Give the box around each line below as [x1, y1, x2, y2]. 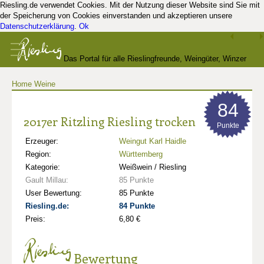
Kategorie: [25, 163, 60, 171]
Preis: [25, 214, 45, 223]
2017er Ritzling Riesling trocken [24, 113, 196, 129]
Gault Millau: [25, 176, 68, 184]
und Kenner [113, 90, 151, 98]
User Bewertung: [25, 189, 82, 197]
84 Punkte [119, 202, 155, 210]
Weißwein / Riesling [119, 163, 186, 171]
